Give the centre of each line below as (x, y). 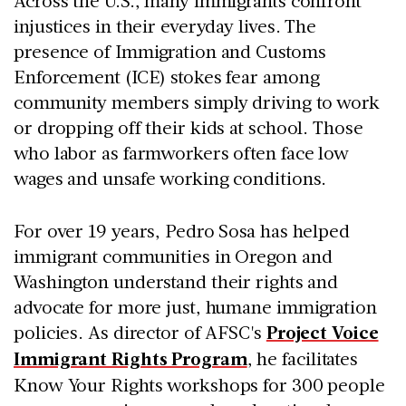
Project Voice (322, 333)
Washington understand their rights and (176, 281)
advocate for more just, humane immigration (195, 307)
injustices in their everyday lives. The (165, 26)
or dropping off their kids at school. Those (188, 127)
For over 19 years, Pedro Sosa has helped (182, 231)
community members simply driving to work (197, 102)
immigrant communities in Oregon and (173, 256)
